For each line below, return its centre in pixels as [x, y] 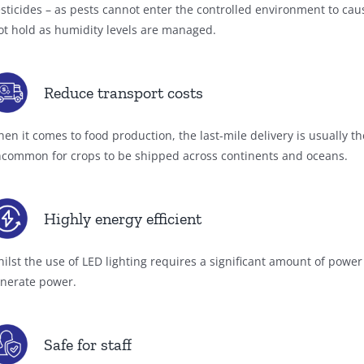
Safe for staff [88, 345]
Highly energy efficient [123, 219]
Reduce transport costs [123, 93]
